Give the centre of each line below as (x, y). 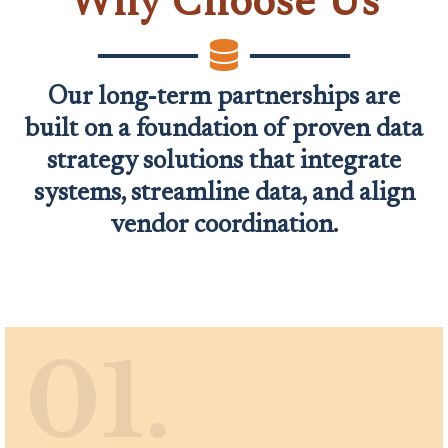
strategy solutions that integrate (224, 161)
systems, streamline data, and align (224, 193)
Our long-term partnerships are (224, 97)
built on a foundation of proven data (224, 129)
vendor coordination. (224, 225)
